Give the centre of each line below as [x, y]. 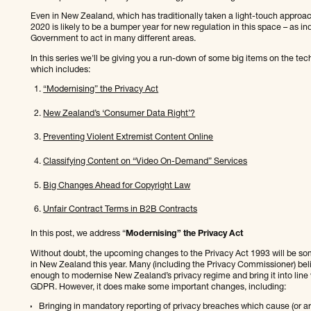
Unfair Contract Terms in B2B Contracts [120, 210]
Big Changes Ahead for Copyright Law [117, 186]
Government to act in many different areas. [115, 40]
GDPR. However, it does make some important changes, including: [158, 287]
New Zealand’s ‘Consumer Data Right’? [119, 114]
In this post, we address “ [78, 235]
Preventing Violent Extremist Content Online [128, 138]
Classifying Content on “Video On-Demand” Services [145, 162]
